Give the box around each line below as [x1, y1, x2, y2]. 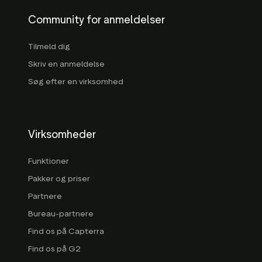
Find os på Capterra [28, 226, 104, 236]
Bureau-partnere [28, 208, 94, 219]
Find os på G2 [28, 243, 81, 254]
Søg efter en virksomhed [28, 76, 123, 87]
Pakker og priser [28, 173, 90, 184]
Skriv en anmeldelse [28, 58, 105, 69]
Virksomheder [28, 127, 96, 141]
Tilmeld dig [28, 41, 70, 51]
